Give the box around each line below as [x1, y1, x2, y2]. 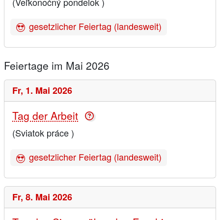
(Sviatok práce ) [12, 126, 74, 139]
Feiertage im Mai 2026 [4, 57, 110, 73]
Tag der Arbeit [12, 108, 78, 123]
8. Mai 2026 [26, 190, 72, 203]
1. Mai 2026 [26, 83, 72, 97]
